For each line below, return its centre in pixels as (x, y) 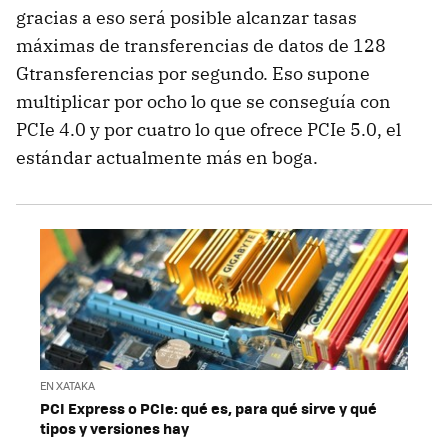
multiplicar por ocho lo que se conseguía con (203, 102)
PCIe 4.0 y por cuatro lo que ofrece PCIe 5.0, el (208, 130)
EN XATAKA (67, 385)
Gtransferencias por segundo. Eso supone (193, 74)
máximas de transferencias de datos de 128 (201, 46)
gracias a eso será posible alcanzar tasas (186, 18)
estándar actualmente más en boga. (167, 158)
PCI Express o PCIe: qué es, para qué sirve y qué (208, 407)
